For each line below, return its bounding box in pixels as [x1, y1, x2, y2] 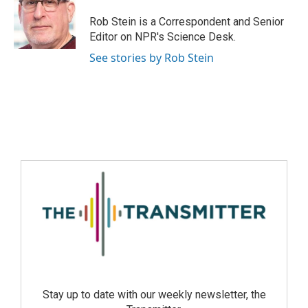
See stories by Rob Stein [89, 50, 214, 65]
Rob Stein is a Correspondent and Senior [89, 15, 284, 28]
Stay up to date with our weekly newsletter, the [42, 288, 266, 302]
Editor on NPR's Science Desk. [89, 30, 236, 43]
